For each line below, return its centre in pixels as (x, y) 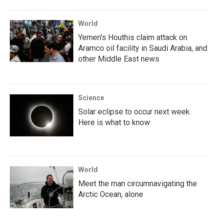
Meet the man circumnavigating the (138, 184)
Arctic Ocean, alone (111, 194)
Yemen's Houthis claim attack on (133, 37)
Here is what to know (114, 122)
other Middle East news (119, 59)
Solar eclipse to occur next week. (135, 112)
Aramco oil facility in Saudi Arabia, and (143, 48)
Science (91, 98)
